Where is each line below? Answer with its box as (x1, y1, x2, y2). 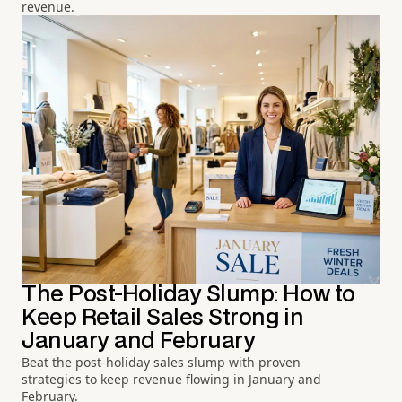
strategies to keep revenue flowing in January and (22, 370, 321, 388)
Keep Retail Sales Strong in (22, 307, 304, 328)
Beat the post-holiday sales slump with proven (22, 353, 301, 371)
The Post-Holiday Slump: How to (22, 284, 355, 305)
